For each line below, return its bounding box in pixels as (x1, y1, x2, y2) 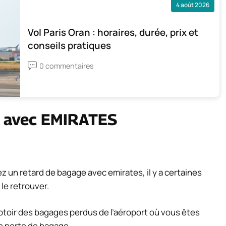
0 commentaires (39, 61, 94, 71)
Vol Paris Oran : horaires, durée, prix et (28, 25, 198, 39)
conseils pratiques (28, 38, 111, 52)
